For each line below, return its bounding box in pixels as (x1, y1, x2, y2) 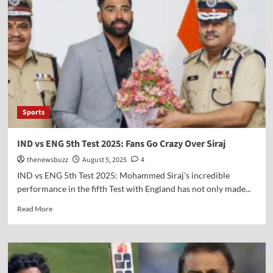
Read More (16, 204, 52, 213)
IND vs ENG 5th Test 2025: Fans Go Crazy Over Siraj (16, 137, 225, 151)
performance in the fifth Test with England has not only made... (16, 183, 251, 194)
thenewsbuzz (26, 155, 68, 165)
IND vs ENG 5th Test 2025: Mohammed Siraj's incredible (16, 170, 230, 180)
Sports (22, 107, 44, 118)
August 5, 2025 (82, 155, 127, 165)
